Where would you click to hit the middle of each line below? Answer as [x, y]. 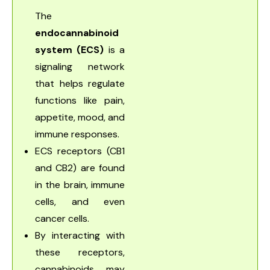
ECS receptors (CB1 [80, 151]
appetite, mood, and [80, 118]
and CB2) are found [80, 168]
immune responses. [77, 134]
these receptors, [80, 253]
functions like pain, [80, 101]
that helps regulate [80, 84]
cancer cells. [62, 219]
